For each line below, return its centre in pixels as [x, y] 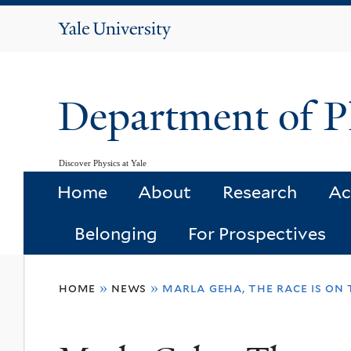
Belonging [116, 234]
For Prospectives [257, 234]
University [132, 49]
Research [259, 192]
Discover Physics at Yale [103, 163]
